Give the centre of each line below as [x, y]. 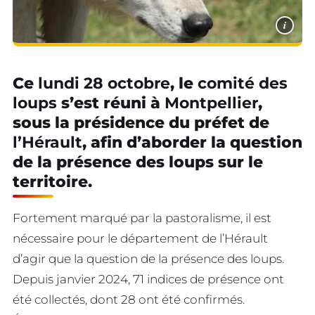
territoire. [52, 182]
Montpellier [211, 103]
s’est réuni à [111, 103]
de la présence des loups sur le [138, 162]
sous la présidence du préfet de [141, 123]
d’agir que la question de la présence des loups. [148, 259]
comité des [240, 84]
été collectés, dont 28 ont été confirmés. [129, 300]
